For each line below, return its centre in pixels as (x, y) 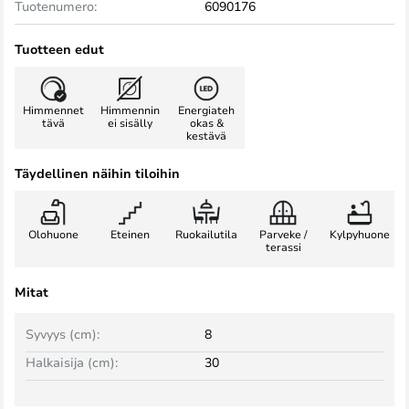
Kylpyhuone (360, 234)
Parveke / (283, 234)
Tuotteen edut (59, 49)
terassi (283, 246)
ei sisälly (130, 122)
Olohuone (53, 234)
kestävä (206, 135)
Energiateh (206, 110)
